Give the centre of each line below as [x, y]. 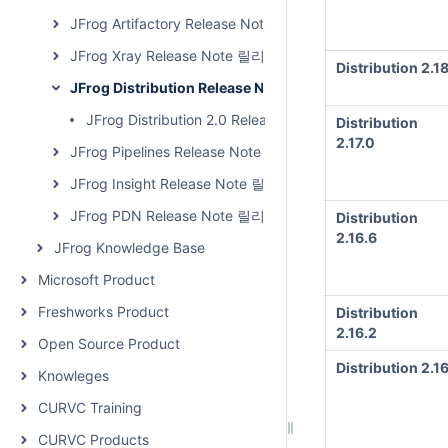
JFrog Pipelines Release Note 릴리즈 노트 [204, 151]
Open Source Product [109, 343]
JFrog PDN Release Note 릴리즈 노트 [190, 215]
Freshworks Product [103, 311]
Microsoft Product [96, 279]
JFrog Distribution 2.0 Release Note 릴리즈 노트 [241, 119]
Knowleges [73, 375]
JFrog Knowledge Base [129, 247]
